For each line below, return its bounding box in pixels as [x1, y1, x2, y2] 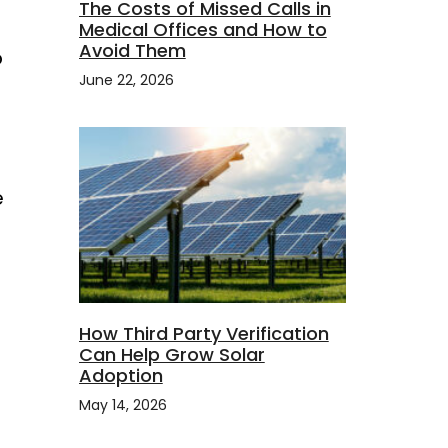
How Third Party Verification [78, 321, 329, 347]
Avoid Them [78, 37, 186, 63]
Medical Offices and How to [78, 16, 327, 42]
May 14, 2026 [78, 395, 167, 416]
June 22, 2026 [78, 69, 174, 90]
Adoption [78, 363, 163, 389]
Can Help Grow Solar [78, 342, 265, 368]
